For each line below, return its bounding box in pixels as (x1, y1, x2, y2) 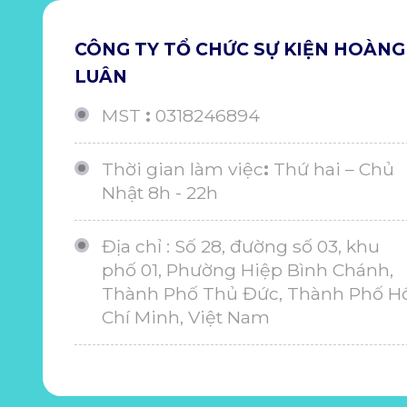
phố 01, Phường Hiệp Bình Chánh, (102, 258, 393, 281)
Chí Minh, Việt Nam (102, 305, 270, 328)
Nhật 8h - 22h (102, 181, 218, 203)
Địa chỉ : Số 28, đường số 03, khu (102, 234, 380, 257)
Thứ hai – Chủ (273, 157, 394, 180)
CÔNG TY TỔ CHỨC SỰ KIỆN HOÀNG (74, 38, 405, 60)
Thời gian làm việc (102, 157, 263, 180)
